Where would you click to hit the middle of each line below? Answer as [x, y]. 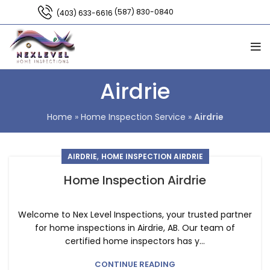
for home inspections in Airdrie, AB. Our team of [135, 228]
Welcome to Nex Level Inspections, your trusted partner [135, 215]
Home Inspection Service [133, 117]
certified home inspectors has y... [135, 241]
